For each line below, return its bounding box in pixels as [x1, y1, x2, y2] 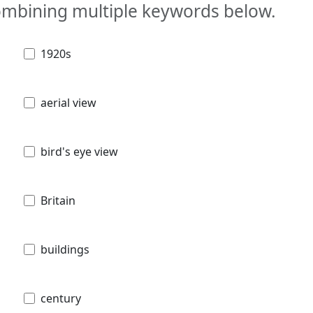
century [41, 290, 81, 306]
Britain [41, 192, 75, 208]
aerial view [41, 94, 96, 110]
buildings [41, 241, 89, 257]
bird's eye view [41, 143, 118, 159]
